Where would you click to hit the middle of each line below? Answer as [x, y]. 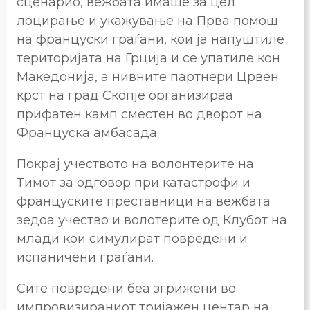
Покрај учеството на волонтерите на [135, 164]
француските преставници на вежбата [144, 201]
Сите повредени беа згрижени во [126, 288]
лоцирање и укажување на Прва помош [147, 20]
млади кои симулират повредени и [132, 238]
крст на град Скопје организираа [125, 95]
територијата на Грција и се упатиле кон [148, 58]
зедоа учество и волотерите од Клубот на [152, 220]
